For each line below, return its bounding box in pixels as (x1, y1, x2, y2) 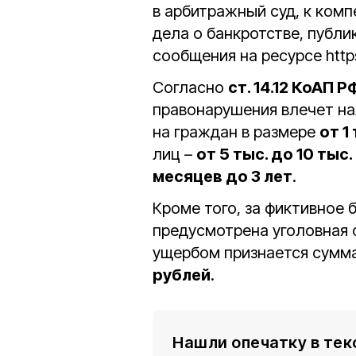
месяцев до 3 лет (153, 167, 292, 186)
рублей (153, 265, 211, 284)
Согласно (153, 78, 228, 97)
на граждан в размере (153, 122, 319, 141)
